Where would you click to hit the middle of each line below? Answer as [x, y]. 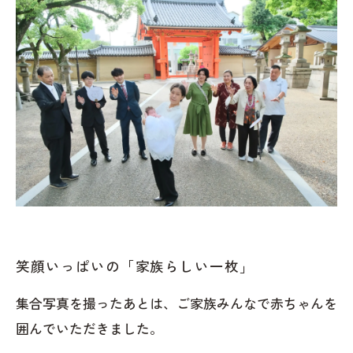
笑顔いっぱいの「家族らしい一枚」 [136, 266]
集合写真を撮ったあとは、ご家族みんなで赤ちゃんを [176, 303]
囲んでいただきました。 [89, 328]
